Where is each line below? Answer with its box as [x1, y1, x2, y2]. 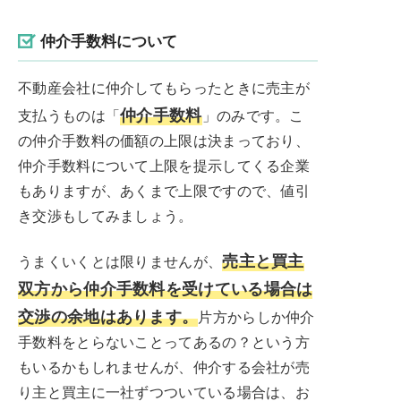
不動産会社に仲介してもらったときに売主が [18, 76, 310, 98]
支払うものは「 [18, 104, 121, 125]
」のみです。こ [201, 104, 304, 125]
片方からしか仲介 [198, 305, 315, 327]
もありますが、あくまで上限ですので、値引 [18, 179, 310, 200]
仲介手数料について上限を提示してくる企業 [18, 154, 310, 175]
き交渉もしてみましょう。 [18, 204, 193, 226]
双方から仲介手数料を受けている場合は [18, 276, 313, 299]
